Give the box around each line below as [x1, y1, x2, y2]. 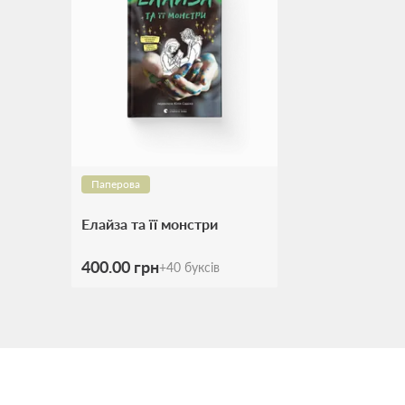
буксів [181, 259, 223, 275]
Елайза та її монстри [81, 215, 218, 232]
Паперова [91, 177, 140, 191]
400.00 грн [81, 257, 159, 277]
